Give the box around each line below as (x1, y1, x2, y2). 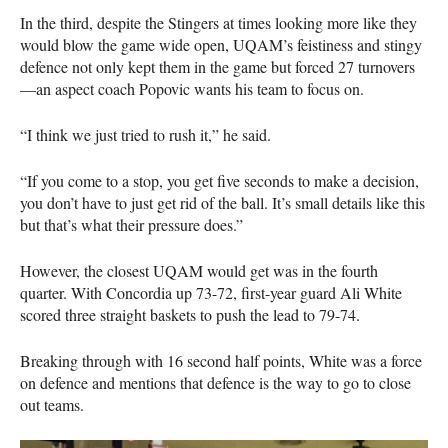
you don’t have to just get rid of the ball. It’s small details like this (20, 191, 425, 213)
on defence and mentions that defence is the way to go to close (20, 371, 411, 393)
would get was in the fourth (203, 259, 378, 281)
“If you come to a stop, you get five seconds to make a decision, (20, 169, 419, 191)
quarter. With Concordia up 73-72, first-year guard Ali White (20, 281, 402, 303)
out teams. (20, 393, 84, 415)
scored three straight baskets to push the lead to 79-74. (20, 303, 360, 325)
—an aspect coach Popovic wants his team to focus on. (20, 77, 364, 99)
